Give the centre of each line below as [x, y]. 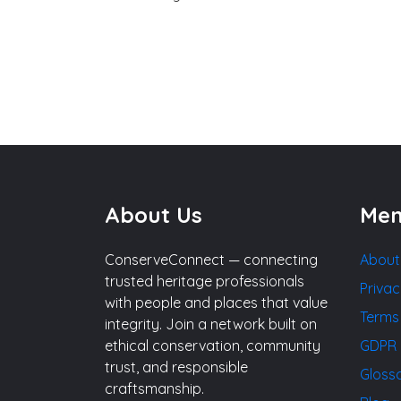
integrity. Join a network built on [211, 324]
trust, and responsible [176, 367]
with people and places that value [216, 302]
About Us [154, 214]
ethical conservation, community [213, 345]
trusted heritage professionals [205, 281]
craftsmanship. [154, 388]
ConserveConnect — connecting [211, 259]
